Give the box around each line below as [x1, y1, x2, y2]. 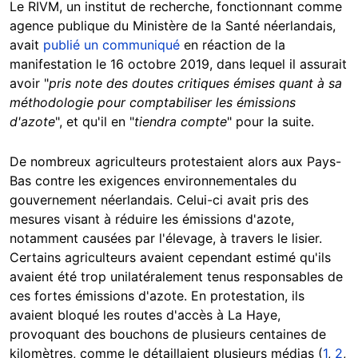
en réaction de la [180, 36, 285, 53]
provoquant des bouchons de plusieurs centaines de [10, 325, 326, 342]
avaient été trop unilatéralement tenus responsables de [10, 268, 343, 284]
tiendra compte [134, 113, 227, 129]
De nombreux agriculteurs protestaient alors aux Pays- [10, 153, 341, 169]
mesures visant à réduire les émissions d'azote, [10, 210, 294, 227]
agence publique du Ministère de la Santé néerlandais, [10, 17, 336, 34]
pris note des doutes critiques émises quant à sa [49, 74, 342, 91]
